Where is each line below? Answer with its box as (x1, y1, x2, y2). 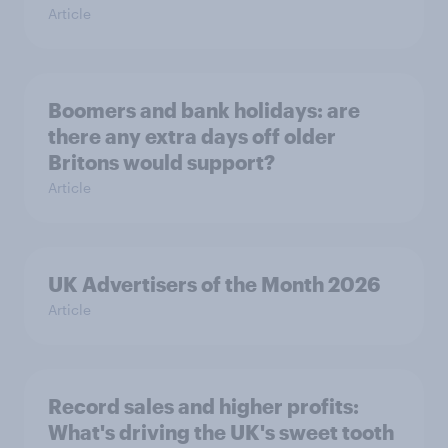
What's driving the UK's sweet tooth (48, 419, 394, 444)
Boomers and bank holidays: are (48, 97, 360, 122)
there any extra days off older (48, 123, 336, 148)
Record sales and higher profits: (48, 393, 359, 418)
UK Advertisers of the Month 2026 (48, 271, 380, 296)
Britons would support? (48, 149, 275, 174)
